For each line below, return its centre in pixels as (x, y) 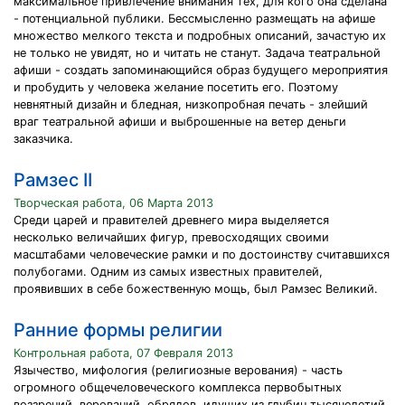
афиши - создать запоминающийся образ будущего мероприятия (201, 70)
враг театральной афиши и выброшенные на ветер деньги (180, 122)
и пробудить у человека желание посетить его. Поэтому (176, 87)
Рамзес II (53, 180)
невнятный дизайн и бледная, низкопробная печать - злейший (191, 104)
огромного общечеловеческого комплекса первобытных (178, 387)
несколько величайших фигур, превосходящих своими (171, 237)
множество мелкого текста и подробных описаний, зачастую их (200, 36)
